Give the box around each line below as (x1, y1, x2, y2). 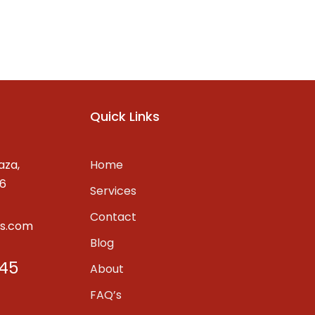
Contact (90, 208, 137, 225)
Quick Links (90, 108, 160, 126)
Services (90, 182, 137, 199)
